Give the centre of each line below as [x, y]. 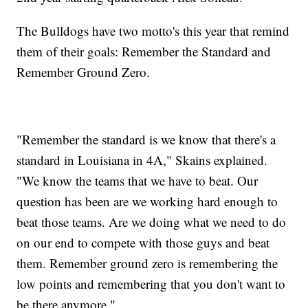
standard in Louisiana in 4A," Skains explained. [142, 159]
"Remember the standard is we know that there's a [146, 139]
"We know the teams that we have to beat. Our [137, 180]
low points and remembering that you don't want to [151, 283]
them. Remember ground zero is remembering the [147, 263]
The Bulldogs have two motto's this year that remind [153, 30]
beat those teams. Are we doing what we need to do [152, 221]
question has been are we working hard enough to [147, 201]
